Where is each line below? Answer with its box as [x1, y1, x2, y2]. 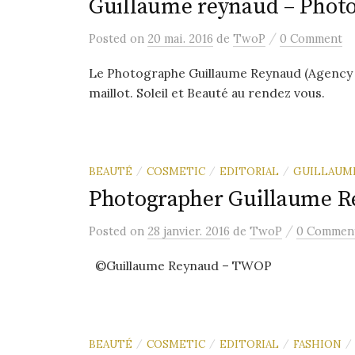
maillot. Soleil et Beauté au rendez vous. [89, 85, 325, 101]
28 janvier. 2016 [147, 223, 230, 239]
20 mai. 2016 [147, 31, 213, 46]
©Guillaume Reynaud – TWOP [89, 258, 272, 273]
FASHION [293, 337, 342, 351]
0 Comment [280, 31, 342, 46]
